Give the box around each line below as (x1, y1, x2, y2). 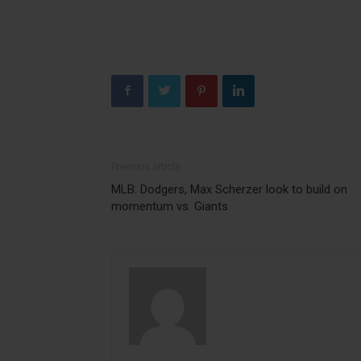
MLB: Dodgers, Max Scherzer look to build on (111, 181, 347, 197)
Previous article (111, 160, 180, 172)
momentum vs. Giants (111, 198, 228, 214)
